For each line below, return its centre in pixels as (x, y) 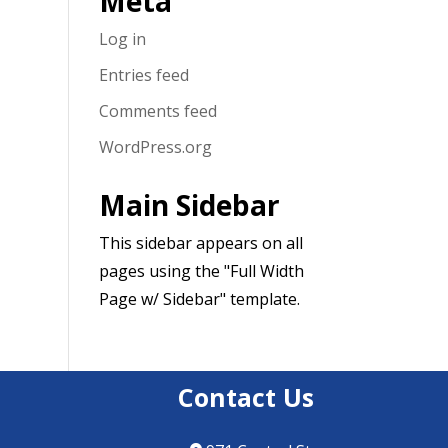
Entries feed (143, 75)
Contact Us (245, 396)
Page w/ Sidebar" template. (199, 299)
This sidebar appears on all (200, 243)
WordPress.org (155, 147)
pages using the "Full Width (201, 271)
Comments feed (157, 111)
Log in (122, 39)
